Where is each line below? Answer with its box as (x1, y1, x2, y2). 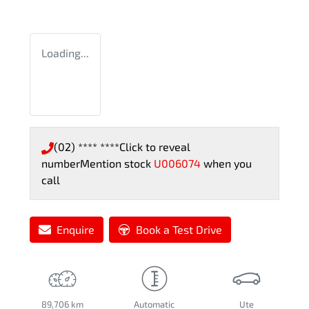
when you (203, 157, 252, 170)
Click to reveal (119, 140, 190, 154)
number (41, 157, 80, 170)
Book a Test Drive (136, 223, 222, 237)
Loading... (41, 46, 89, 60)
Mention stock (80, 157, 154, 170)
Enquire (57, 223, 94, 237)
